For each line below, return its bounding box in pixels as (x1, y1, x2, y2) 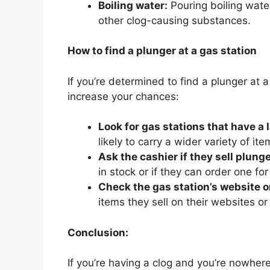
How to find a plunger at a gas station (67, 45, 257, 57)
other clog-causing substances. (98, 14, 251, 27)
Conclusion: (67, 226, 128, 239)
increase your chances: (67, 90, 179, 102)
